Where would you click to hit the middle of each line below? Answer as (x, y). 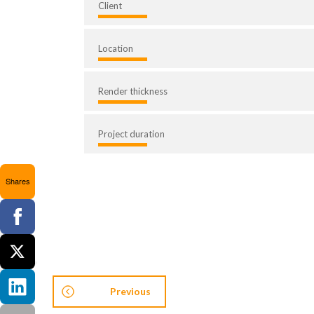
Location (116, 49)
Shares (18, 181)
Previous (130, 292)
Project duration (131, 134)
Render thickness (133, 91)
